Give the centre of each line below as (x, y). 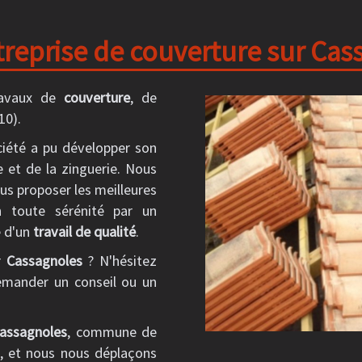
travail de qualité (84, 232)
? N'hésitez (120, 261)
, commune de (112, 332)
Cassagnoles (44, 261)
